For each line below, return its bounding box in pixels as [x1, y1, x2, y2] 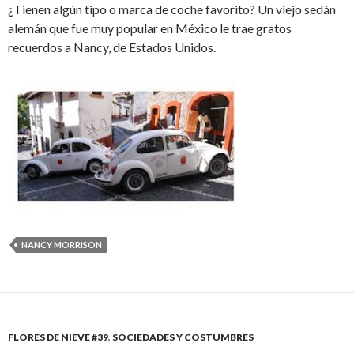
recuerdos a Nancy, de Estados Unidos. [8, 39, 216, 55]
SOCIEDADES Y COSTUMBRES [112, 330, 254, 343]
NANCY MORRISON [21, 239, 102, 250]
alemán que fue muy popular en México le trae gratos [8, 20, 292, 36]
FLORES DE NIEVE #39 [8, 330, 108, 343]
